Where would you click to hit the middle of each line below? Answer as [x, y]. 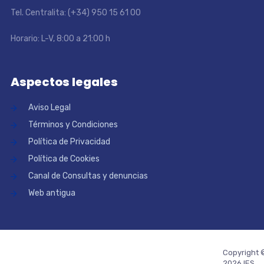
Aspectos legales [64, 82]
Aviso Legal [49, 107]
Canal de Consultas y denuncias [88, 176]
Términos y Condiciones [73, 124]
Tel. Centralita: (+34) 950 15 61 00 [75, 12]
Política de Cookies [64, 159]
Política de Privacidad [69, 141]
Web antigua [52, 193]
